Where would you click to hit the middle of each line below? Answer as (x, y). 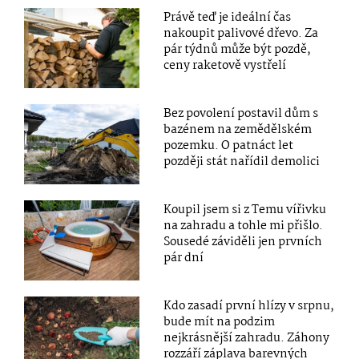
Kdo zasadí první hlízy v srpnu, (249, 307)
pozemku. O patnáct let (229, 146)
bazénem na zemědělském (238, 130)
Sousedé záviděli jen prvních (243, 242)
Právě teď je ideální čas (228, 17)
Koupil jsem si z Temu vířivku (245, 210)
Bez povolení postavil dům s (241, 114)
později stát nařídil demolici (242, 162)
